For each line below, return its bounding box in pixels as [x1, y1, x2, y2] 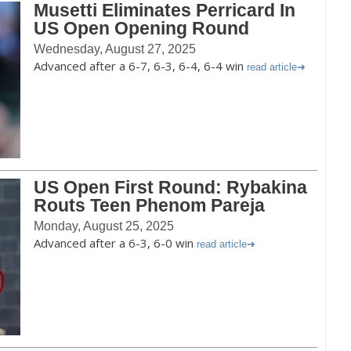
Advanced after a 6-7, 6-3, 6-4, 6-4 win [34, 58, 247, 74]
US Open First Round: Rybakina [34, 177, 307, 197]
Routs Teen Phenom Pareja [34, 195, 265, 215]
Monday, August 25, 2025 [34, 219, 174, 233]
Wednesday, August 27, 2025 [34, 42, 196, 56]
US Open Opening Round [34, 18, 249, 38]
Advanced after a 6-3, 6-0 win [34, 235, 197, 251]
